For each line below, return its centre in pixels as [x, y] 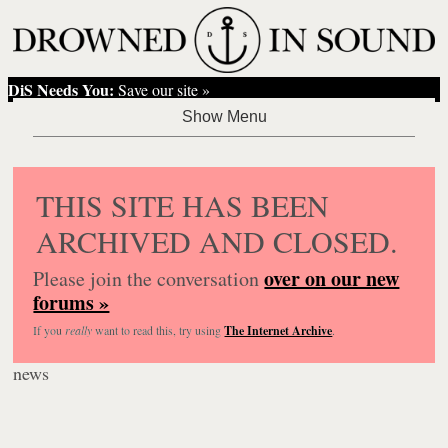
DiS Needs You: [61, 89]
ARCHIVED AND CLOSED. [217, 240]
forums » [71, 302]
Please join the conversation [149, 278]
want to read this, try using [158, 329]
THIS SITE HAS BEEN [183, 204]
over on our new [332, 278]
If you [49, 329]
